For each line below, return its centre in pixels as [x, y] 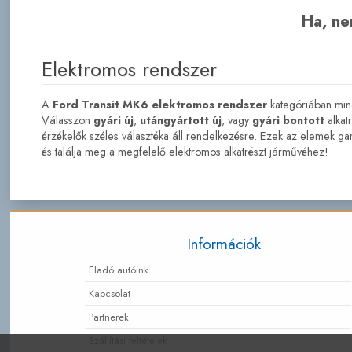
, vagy [236, 120]
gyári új [113, 120]
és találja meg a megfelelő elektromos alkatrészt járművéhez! [185, 151]
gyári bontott [288, 120]
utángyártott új [180, 120]
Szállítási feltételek [128, 340]
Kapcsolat [109, 293]
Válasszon [67, 120]
